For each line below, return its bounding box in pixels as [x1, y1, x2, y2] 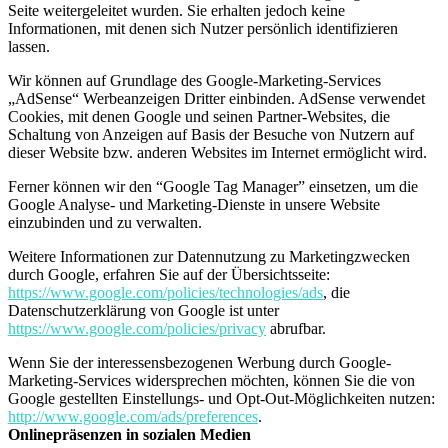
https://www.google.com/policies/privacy [8, 319, 266, 337]
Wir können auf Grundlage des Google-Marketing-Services [8, 71, 381, 89]
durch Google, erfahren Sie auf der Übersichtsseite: [8, 265, 330, 283]
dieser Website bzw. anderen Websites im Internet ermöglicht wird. [8, 143, 427, 161]
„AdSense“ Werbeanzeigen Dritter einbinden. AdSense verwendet [8, 89, 425, 107]
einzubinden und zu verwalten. [8, 213, 202, 231]
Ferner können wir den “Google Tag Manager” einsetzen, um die [8, 177, 418, 195]
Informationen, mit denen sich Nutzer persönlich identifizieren [8, 19, 398, 37]
